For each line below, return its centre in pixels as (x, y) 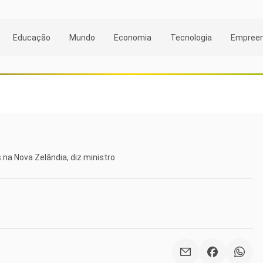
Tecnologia (191, 37)
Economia (133, 37)
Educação (32, 37)
